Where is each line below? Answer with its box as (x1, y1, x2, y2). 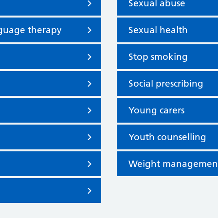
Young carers (128, 105, 184, 116)
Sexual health (128, 24, 188, 36)
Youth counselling (128, 131, 206, 143)
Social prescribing (128, 78, 203, 89)
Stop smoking (128, 51, 188, 62)
